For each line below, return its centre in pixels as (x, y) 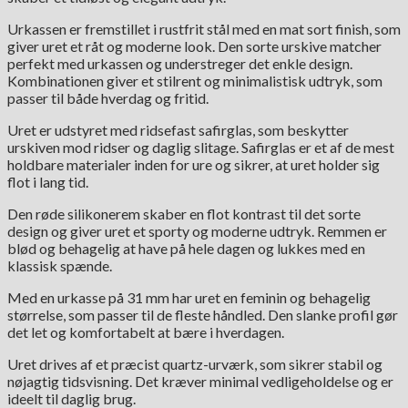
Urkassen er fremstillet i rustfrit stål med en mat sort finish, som (204, 29)
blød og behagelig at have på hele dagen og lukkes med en (186, 249)
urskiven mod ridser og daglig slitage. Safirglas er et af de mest (201, 148)
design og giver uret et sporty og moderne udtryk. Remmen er (197, 231)
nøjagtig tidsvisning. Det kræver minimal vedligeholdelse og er (200, 382)
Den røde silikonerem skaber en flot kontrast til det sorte (184, 214)
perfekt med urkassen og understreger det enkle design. (180, 64)
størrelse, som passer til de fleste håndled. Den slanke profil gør (203, 315)
